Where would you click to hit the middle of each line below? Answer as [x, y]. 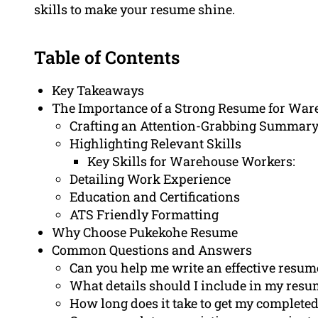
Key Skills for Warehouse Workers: [191, 161]
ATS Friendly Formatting [144, 215]
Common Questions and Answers [152, 250]
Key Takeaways [98, 91]
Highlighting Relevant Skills [155, 144]
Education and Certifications [155, 197]
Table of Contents [107, 57]
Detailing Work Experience [150, 179]
